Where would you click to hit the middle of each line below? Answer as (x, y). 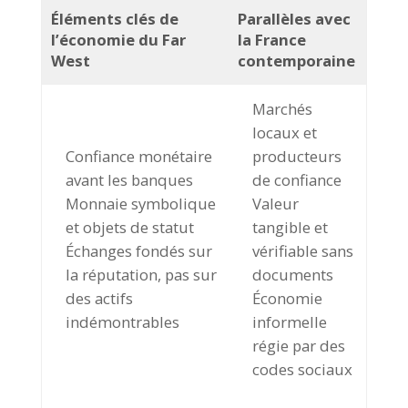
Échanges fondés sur (139, 250)
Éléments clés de (114, 18)
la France (271, 39)
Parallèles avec (294, 18)
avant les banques (130, 179)
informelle (290, 321)
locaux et (285, 132)
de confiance (297, 179)
